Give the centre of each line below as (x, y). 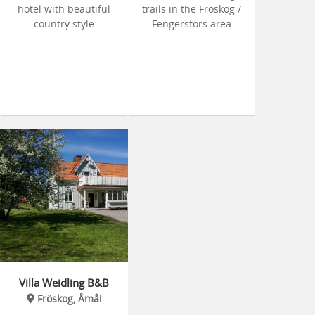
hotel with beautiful (64, 9)
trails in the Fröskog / (191, 9)
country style (64, 24)
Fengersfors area (191, 24)
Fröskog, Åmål (69, 298)
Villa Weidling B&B (64, 283)
